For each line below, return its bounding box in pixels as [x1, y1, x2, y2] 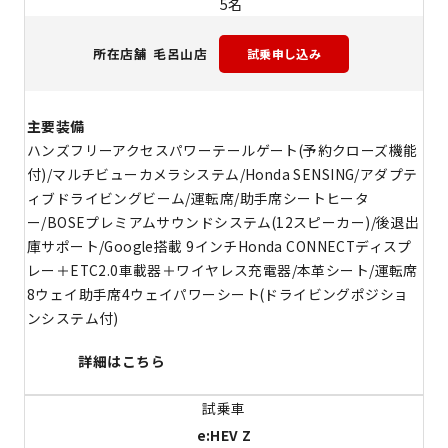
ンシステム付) [26, 308, 119, 329]
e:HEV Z [196, 425, 252, 446]
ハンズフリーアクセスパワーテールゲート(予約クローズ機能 [26, 140, 418, 161]
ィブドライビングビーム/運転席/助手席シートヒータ [26, 188, 370, 209]
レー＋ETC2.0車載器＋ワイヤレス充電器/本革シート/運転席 [26, 260, 418, 281]
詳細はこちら [78, 351, 165, 372]
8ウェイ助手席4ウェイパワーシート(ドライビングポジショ [26, 284, 409, 305]
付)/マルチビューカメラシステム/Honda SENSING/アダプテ [26, 164, 418, 185]
